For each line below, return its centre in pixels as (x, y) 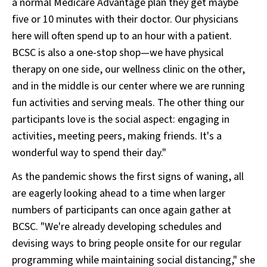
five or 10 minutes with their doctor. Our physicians (125, 19)
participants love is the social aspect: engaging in (121, 119)
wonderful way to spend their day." (89, 153)
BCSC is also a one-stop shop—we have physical (118, 53)
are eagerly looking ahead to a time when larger (119, 193)
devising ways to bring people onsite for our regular (127, 243)
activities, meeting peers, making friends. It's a (117, 136)
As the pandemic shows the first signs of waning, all (128, 177)
